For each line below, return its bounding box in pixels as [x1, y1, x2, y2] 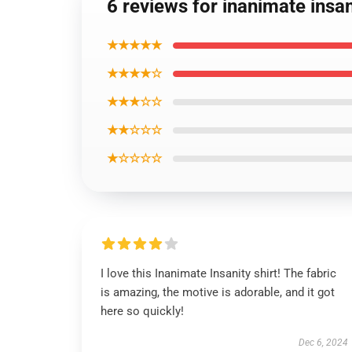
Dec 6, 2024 [298, 337, 348, 348]
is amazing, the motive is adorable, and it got [101, 285, 335, 299]
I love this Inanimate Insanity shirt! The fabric [101, 266, 336, 280]
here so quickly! [101, 304, 184, 318]
